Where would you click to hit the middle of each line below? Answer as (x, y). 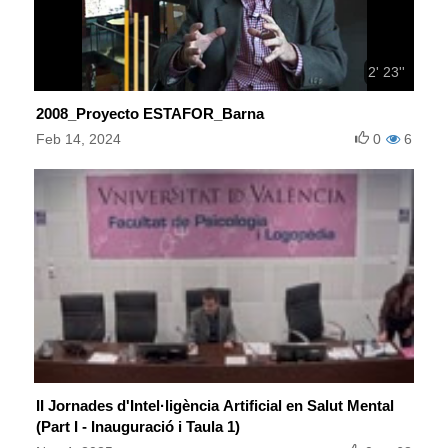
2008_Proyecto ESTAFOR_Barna (150, 114)
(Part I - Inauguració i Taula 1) (138, 427)
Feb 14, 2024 (78, 139)
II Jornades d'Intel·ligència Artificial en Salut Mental (215, 406)
